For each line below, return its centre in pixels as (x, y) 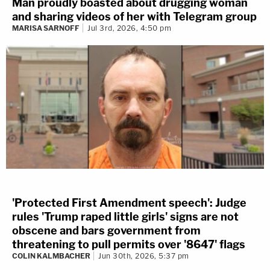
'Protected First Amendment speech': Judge (129, 202)
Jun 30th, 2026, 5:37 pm (144, 256)
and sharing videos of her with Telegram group (134, 17)
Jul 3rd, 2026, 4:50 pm (129, 28)
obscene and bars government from (106, 230)
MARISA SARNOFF (46, 28)
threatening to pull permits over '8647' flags (129, 244)
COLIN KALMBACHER (51, 256)
